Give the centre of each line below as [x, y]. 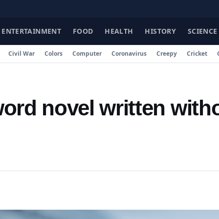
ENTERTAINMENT [31, 31]
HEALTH [119, 31]
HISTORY [160, 31]
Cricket [197, 54]
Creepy [167, 54]
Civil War [22, 54]
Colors [54, 54]
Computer [87, 54]
